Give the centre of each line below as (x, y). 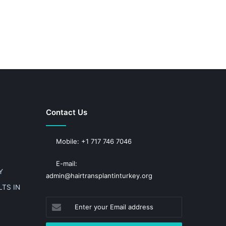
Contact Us (67, 112)
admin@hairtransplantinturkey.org (99, 176)
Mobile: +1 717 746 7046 (93, 141)
